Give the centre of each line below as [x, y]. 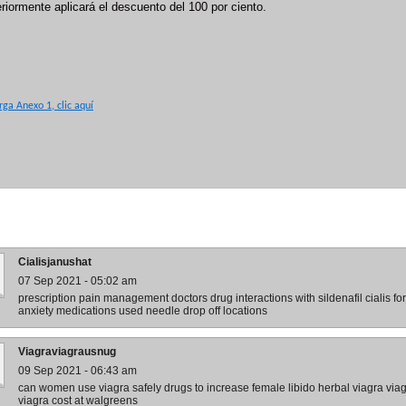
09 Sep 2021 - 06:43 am [77, 371]
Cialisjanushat [55, 262]
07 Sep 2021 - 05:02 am [77, 281]
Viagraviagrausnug [67, 352]
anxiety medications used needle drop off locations [143, 311]
